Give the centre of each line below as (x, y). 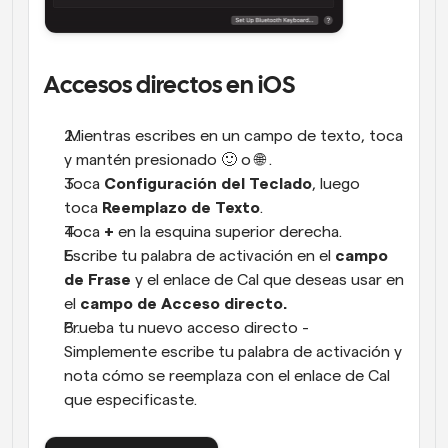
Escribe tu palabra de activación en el (199, 255)
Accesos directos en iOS (169, 86)
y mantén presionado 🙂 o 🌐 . (168, 159)
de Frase (97, 279)
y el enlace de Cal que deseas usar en (267, 279)
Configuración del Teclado (208, 183)
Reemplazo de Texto (181, 207)
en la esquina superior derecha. (228, 231)
